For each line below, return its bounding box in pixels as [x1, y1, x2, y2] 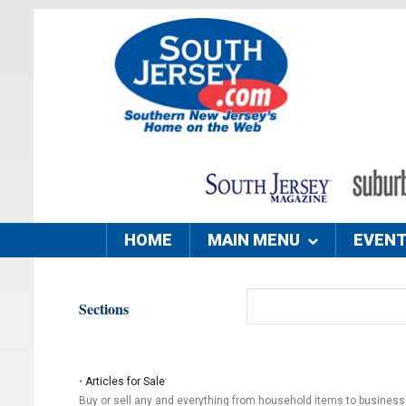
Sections [79, 297, 129, 319]
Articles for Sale [85, 374, 165, 388]
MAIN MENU [208, 230, 300, 250]
